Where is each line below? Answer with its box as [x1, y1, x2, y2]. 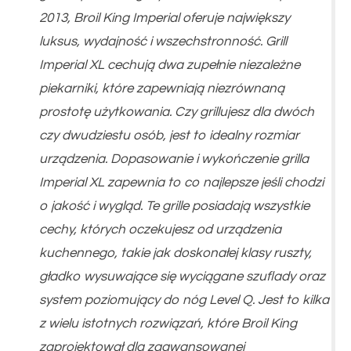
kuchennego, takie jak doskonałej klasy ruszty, [39, 245, 312, 260]
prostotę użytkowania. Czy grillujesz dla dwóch [39, 104, 314, 119]
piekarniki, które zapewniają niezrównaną [39, 81, 284, 96]
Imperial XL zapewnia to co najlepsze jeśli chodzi [39, 175, 324, 190]
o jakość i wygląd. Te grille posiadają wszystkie [39, 198, 309, 213]
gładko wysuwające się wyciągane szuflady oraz [39, 269, 325, 284]
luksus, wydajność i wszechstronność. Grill [39, 34, 287, 49]
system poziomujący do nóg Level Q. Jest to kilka [39, 292, 329, 307]
